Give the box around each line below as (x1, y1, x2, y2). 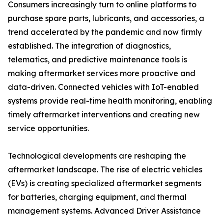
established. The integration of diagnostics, (8, 41, 171, 51)
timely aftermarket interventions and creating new (8, 110, 200, 120)
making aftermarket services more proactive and (8, 68, 195, 79)
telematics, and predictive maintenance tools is (8, 55, 187, 65)
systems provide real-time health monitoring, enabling (8, 96, 212, 106)
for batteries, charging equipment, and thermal (8, 192, 187, 202)
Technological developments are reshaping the (8, 151, 186, 161)
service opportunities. (8, 123, 89, 134)
